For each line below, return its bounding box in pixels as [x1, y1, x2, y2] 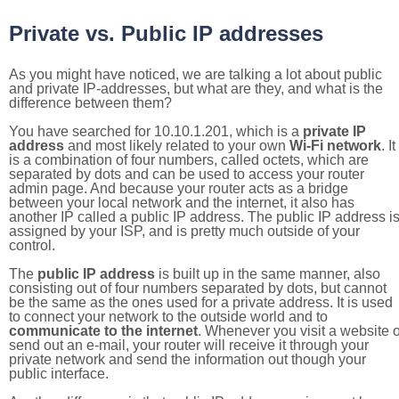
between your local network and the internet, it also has [9, 195, 354, 210]
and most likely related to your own [64, 138, 289, 153]
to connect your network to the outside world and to [9, 309, 328, 324]
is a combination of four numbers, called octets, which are [9, 152, 369, 167]
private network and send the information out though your [9, 352, 366, 367]
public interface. [9, 366, 109, 381]
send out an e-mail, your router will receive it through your [9, 338, 369, 353]
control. [9, 238, 55, 253]
